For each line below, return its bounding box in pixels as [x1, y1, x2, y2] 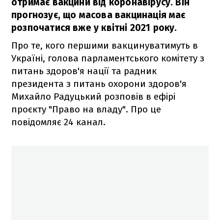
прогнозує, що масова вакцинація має [11, 9, 186, 21]
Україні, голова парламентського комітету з [11, 52, 204, 64]
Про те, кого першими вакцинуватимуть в [11, 39, 198, 51]
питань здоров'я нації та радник [11, 65, 157, 77]
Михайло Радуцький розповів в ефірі [11, 90, 175, 102]
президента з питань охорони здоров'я [11, 78, 187, 89]
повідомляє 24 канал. [11, 116, 106, 128]
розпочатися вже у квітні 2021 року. [11, 22, 177, 33]
